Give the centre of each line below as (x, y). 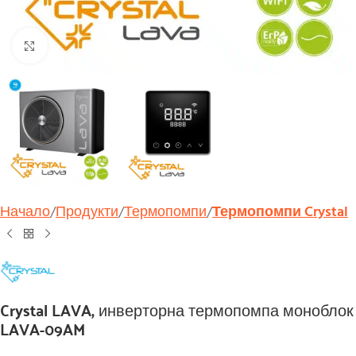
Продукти (87, 213)
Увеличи (74, 46)
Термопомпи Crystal (280, 213)
